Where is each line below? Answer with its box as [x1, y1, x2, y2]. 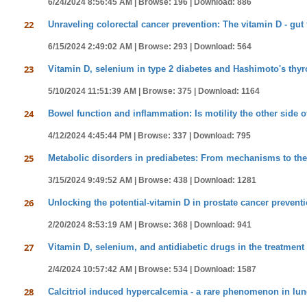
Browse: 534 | [138, 265, 194, 274]
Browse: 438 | [138, 175, 194, 185]
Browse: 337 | [138, 131, 193, 140]
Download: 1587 [194, 265, 256, 274]
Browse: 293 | [138, 42, 194, 51]
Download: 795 [193, 131, 251, 140]
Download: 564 [194, 42, 251, 51]
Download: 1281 [194, 175, 256, 185]
